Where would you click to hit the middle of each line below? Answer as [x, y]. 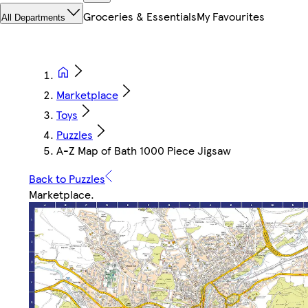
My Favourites [231, 16]
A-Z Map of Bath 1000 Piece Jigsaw [144, 151]
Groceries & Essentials [140, 16]
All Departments [33, 18]
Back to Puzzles [67, 179]
